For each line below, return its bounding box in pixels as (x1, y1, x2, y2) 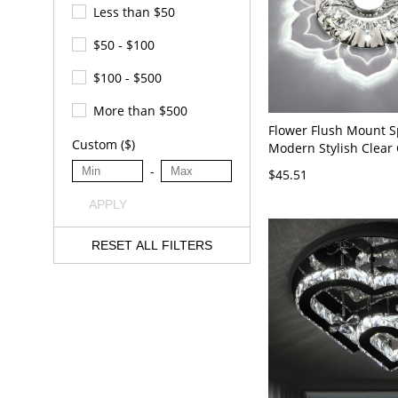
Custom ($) (72, 136, 135, 154)
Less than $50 (93, 4, 175, 21)
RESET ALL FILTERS (92, 238, 212, 253)
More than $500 (93, 102, 187, 120)
